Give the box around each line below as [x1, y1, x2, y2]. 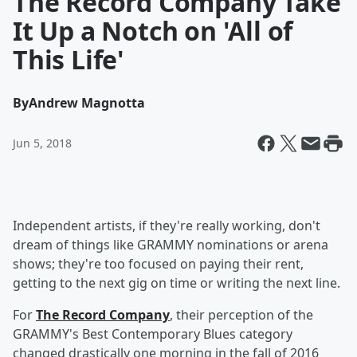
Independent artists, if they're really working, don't [13, 217, 320, 234]
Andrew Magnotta [29, 94, 145, 112]
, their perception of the [170, 306, 313, 324]
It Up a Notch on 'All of [13, 14, 293, 48]
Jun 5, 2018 [13, 135, 72, 151]
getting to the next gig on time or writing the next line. [13, 274, 340, 292]
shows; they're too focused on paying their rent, [13, 255, 304, 273]
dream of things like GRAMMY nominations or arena [13, 236, 328, 253]
